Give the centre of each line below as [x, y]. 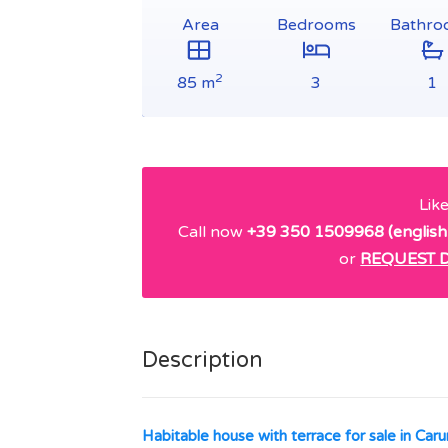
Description [202, 359]
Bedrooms [316, 25]
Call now [212, 231]
